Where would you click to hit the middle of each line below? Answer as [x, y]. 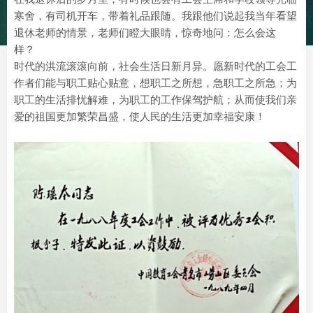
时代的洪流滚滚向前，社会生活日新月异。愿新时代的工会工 [155, 66]
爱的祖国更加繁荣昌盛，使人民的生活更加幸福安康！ [140, 116]
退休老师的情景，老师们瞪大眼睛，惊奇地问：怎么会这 [145, 32]
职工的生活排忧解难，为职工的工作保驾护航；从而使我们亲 [155, 100]
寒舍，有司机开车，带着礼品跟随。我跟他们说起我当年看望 [155, 16]
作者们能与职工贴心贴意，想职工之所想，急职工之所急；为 [155, 83]
